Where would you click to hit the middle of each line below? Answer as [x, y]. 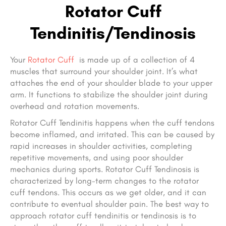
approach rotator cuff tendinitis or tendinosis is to [103, 216]
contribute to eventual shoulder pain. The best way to [109, 204]
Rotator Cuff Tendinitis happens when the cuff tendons [112, 123]
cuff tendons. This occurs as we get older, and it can [108, 192]
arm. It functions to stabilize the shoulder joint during [109, 95]
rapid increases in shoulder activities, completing [101, 146]
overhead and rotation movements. [75, 106]
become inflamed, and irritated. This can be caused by [112, 134]
